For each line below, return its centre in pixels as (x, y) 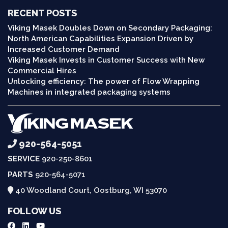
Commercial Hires (42, 71)
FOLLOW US (34, 211)
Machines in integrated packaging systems (89, 92)
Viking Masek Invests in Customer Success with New (106, 60)
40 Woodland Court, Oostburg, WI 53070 (90, 191)
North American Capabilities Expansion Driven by (101, 39)
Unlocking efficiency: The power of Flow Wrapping (104, 82)
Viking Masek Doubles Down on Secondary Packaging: (110, 28)
